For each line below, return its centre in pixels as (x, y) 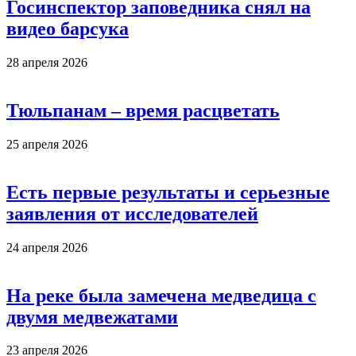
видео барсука (68, 29)
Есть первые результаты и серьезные (168, 192)
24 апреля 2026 (47, 247)
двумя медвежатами (92, 317)
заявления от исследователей (132, 213)
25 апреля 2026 (47, 144)
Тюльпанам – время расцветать (143, 110)
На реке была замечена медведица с (161, 295)
